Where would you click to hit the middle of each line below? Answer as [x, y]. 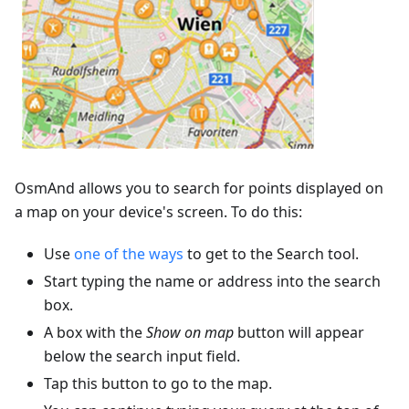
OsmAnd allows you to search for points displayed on [199, 189]
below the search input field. [142, 357]
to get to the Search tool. [271, 254]
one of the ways [129, 254]
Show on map [190, 333]
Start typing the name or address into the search [212, 282]
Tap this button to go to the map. [158, 384]
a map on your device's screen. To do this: [158, 212]
